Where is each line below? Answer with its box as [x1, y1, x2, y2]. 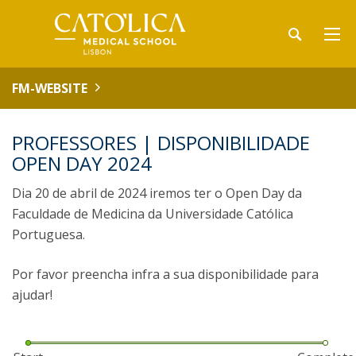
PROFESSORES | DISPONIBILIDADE [12, 130, 310, 156]
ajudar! [12, 286, 56, 304]
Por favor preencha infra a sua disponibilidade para [12, 265, 319, 283]
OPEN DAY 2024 [12, 150, 152, 176]
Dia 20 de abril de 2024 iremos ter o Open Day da [12, 184, 302, 202]
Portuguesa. [12, 226, 85, 243]
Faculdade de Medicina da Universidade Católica [12, 205, 293, 222]
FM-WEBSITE [12, 79, 87, 97]
